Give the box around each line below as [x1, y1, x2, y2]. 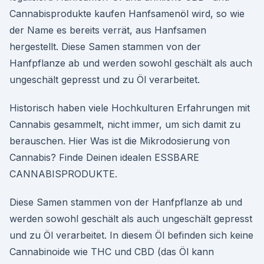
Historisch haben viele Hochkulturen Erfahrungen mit [9, 102, 250, 114]
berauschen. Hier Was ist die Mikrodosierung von [9, 135, 230, 147]
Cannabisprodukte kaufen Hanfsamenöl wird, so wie [9, 8, 245, 19]
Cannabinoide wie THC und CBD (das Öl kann [9, 246, 214, 258]
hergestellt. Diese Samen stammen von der [9, 41, 201, 52]
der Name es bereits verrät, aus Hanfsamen [9, 24, 206, 36]
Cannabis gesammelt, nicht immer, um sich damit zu [9, 118, 240, 130]
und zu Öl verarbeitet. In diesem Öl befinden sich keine [9, 229, 253, 241]
